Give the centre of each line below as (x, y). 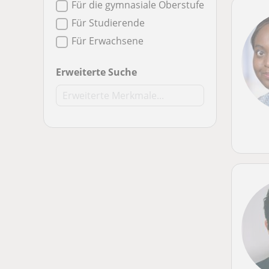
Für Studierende (108, 23)
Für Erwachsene (107, 41)
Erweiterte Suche (96, 72)
